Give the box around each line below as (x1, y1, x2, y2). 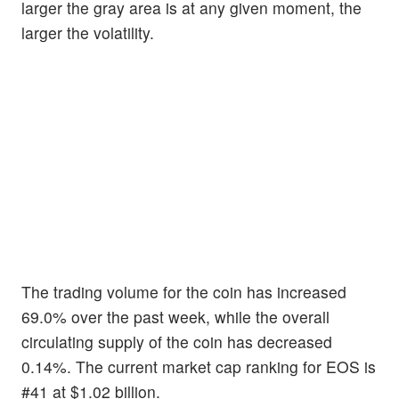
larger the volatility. (21, 20, 154, 44)
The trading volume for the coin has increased (21, 281, 346, 304)
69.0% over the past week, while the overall (21, 305, 330, 329)
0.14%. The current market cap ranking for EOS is (21, 355, 376, 379)
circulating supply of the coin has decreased (21, 330, 332, 354)
